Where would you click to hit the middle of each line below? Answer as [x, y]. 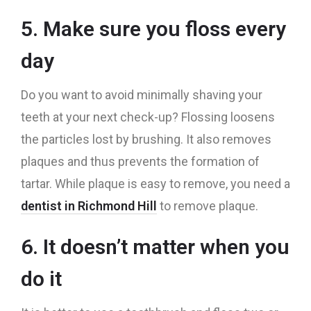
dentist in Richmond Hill [89, 206]
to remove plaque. [209, 206]
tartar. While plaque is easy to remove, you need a [155, 184]
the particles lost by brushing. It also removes [146, 139]
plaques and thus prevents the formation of [140, 161]
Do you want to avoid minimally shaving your [142, 95]
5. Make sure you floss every [153, 29]
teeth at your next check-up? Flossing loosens [148, 117]
